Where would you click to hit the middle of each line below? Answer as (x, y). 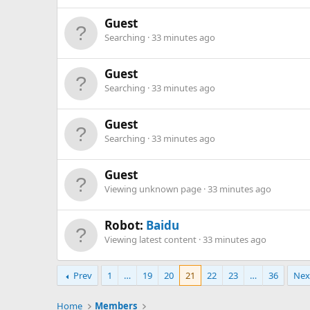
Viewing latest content (152, 239)
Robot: (125, 225)
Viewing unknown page (154, 189)
